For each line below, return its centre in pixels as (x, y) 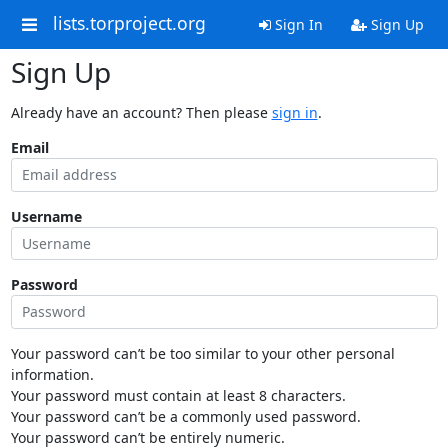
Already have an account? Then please (141, 112)
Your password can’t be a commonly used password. (185, 416)
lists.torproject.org (129, 23)
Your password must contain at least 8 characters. (178, 395)
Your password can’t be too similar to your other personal (202, 353)
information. (52, 374)
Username (46, 216)
